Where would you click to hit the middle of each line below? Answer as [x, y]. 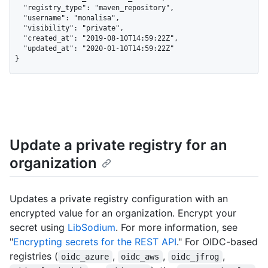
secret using [39, 227]
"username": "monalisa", [19, 18]
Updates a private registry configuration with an [119, 198]
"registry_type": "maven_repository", [19, 7]
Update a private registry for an [118, 145]
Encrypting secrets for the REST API [95, 241]
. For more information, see [176, 227]
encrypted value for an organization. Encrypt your [123, 213]
